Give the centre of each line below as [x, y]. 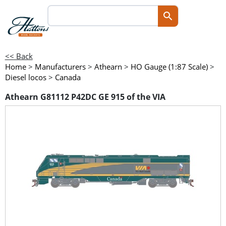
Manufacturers [60, 67]
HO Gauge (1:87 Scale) [169, 67]
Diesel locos [25, 77]
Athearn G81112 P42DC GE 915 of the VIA [85, 97]
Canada [68, 77]
